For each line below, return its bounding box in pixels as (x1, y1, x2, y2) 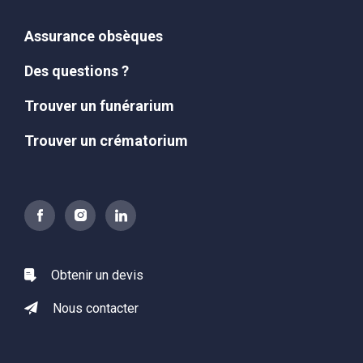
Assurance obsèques (24, 27, 163, 45)
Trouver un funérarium (24, 96, 174, 114)
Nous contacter (53, 300, 139, 316)
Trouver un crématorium (24, 131, 188, 149)
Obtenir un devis (51, 267, 143, 283)
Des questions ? (24, 62, 129, 79)
